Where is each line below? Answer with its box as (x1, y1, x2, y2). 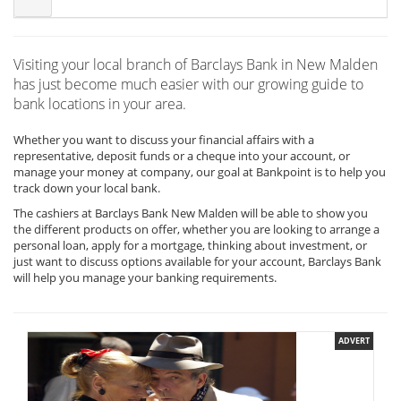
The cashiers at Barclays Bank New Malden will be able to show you (13, 205, 368, 221)
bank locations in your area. (13, 94, 186, 114)
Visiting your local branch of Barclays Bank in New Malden (13, 55, 378, 74)
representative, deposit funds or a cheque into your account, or (13, 148, 350, 164)
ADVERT (338, 335, 370, 346)
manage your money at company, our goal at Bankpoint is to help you (13, 164, 386, 180)
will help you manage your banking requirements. (13, 269, 277, 286)
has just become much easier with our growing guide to (13, 74, 363, 94)
